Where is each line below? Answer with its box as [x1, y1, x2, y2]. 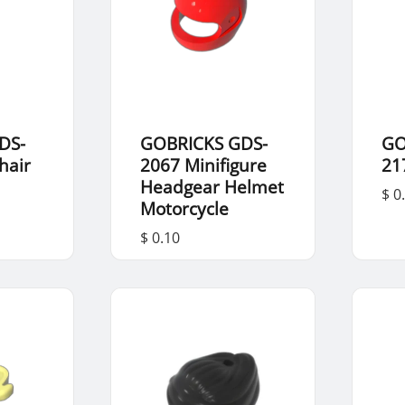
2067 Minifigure [139, 153, 267, 176]
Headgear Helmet [139, 174, 284, 198]
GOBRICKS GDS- [139, 131, 268, 155]
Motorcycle [139, 196, 229, 220]
